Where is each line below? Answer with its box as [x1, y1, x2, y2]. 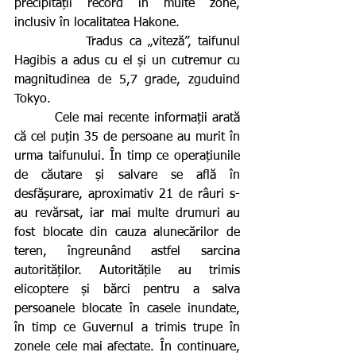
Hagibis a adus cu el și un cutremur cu [14, 54, 240, 68]
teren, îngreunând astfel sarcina [14, 245, 240, 258]
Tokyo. [14, 92, 51, 106]
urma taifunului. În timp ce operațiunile [14, 149, 240, 163]
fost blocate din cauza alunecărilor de [14, 226, 240, 239]
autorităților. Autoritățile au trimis [14, 264, 240, 277]
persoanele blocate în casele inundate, [14, 302, 240, 315]
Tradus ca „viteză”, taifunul [14, 35, 87, 48]
